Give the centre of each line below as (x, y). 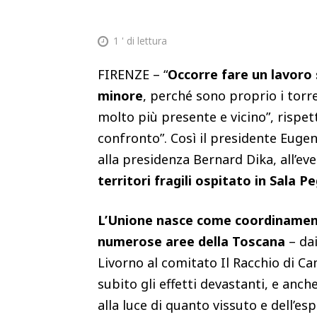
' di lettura (143, 41)
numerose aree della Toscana (191, 241)
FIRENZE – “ (133, 74)
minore (120, 95)
